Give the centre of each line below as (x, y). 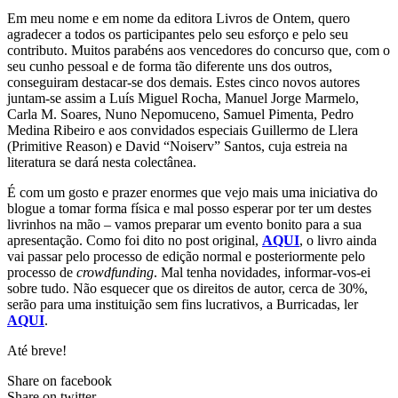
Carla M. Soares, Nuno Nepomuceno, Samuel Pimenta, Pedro (180, 114)
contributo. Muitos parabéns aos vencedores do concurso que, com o (199, 50)
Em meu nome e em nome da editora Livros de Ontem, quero (179, 18)
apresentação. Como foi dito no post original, (135, 240)
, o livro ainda (338, 240)
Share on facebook (60, 380)
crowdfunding (115, 272)
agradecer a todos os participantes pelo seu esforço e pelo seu (178, 34)
